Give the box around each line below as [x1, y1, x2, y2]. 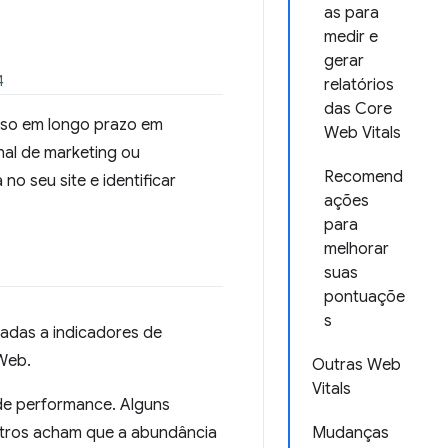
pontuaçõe [324, 287, 405, 307]
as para [324, 3, 379, 23]
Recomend [324, 167, 403, 187]
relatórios [324, 75, 394, 95]
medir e [324, 27, 378, 47]
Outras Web [312, 355, 401, 375]
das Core [324, 99, 392, 119]
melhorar [324, 239, 389, 259]
